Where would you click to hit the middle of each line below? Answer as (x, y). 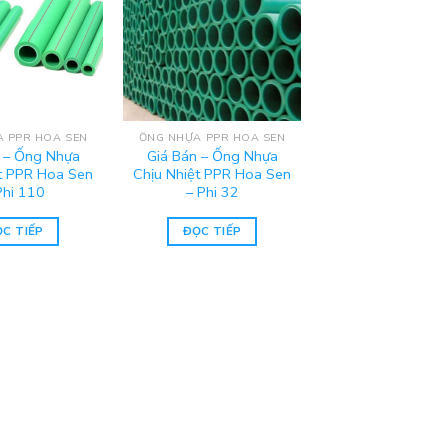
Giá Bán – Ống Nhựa (212, 156)
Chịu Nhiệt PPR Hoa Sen (212, 174)
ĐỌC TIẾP (212, 231)
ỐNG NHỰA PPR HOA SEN (212, 138)
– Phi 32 (212, 192)
